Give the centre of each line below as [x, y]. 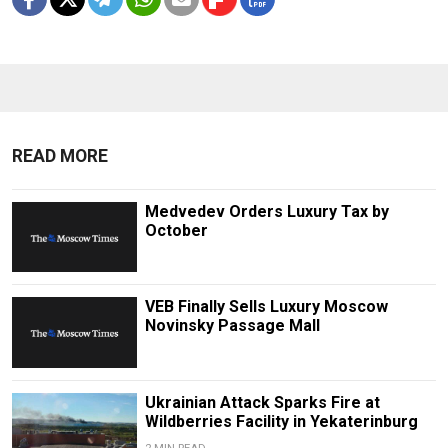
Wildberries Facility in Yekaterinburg [281, 421]
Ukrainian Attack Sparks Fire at [262, 402]
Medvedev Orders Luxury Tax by [266, 212]
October [176, 231]
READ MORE [60, 156]
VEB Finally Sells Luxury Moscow [266, 307]
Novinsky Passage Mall [232, 326]
